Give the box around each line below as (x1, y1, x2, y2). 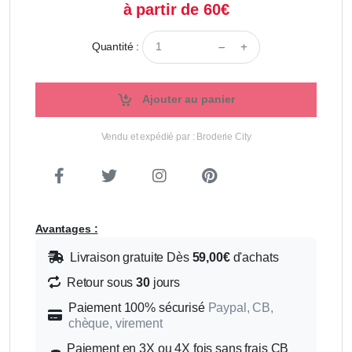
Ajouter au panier (139, 93, 235, 106)
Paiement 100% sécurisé (68, 301, 208, 315)
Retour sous (66, 276, 137, 290)
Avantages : (35, 222, 98, 236)
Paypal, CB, (207, 301, 273, 315)
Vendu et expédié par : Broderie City (101, 131, 251, 143)
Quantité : (91, 40, 140, 53)
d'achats (229, 251, 279, 265)
